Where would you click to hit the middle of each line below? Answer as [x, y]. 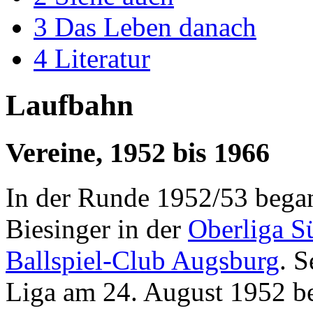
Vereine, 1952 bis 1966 [138, 152]
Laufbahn [70, 105]
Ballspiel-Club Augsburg [143, 261]
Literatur [102, 58]
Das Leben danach [155, 27]
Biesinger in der [97, 229]
